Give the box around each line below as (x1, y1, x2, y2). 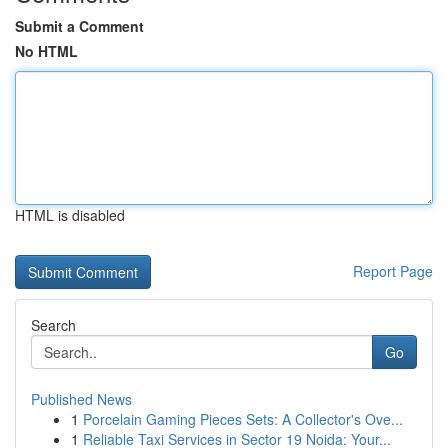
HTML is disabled (15, 205, 125, 225)
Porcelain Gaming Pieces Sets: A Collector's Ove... (83, 409, 403, 429)
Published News (31, 389, 132, 409)
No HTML (15, 41, 78, 61)
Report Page (353, 261, 433, 281)
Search (31, 315, 76, 335)
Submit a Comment (15, 16, 144, 36)
